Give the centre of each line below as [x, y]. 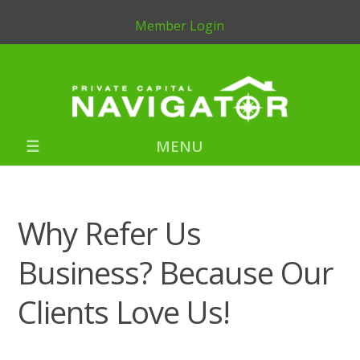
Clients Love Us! [124, 311]
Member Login [180, 26]
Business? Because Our [176, 272]
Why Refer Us [110, 233]
